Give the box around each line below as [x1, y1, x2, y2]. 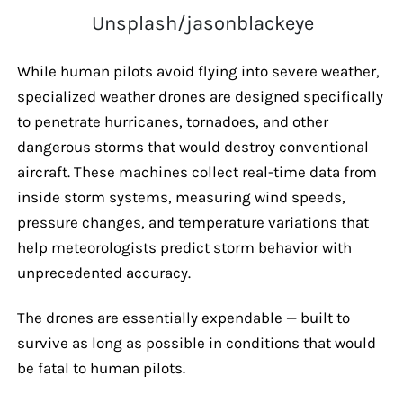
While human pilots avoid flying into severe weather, [16, 61, 380, 80]
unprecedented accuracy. [16, 263, 194, 282]
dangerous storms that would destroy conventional [16, 137, 369, 156]
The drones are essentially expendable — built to [16, 308, 350, 327]
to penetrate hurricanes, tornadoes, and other [16, 112, 328, 130]
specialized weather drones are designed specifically [16, 86, 383, 105]
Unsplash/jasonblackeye [91, 11, 314, 35]
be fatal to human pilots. [16, 358, 185, 377]
